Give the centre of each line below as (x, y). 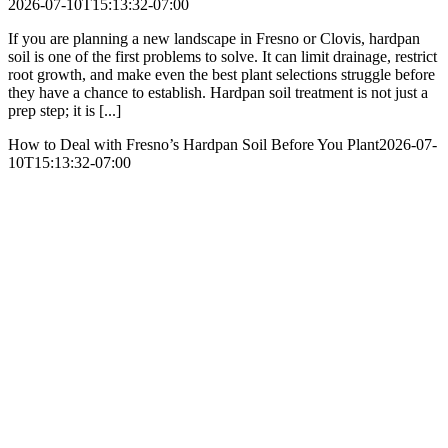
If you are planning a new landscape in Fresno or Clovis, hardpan (214, 39)
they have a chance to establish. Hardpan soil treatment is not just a (218, 93)
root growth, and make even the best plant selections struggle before (221, 75)
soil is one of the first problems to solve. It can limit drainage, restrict (222, 57)
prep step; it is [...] (64, 111)
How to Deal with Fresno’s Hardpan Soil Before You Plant (193, 145)
